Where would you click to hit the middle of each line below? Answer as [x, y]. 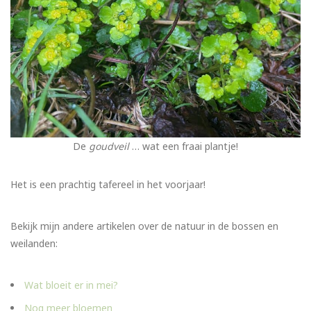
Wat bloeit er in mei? [71, 285]
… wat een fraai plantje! [184, 146]
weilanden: [34, 244]
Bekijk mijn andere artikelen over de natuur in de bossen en [144, 226]
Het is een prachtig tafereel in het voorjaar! [108, 185]
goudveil [109, 146]
